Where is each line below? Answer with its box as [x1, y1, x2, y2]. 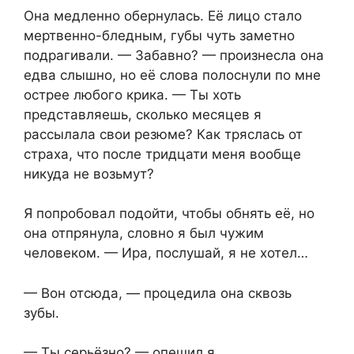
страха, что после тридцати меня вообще [24, 145, 301, 162]
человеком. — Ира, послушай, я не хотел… [24, 245, 308, 262]
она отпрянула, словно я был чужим [24, 225, 264, 242]
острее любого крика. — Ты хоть [24, 86, 241, 103]
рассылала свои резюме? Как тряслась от [24, 126, 303, 142]
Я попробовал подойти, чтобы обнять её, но [24, 205, 314, 222]
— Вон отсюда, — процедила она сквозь [24, 284, 292, 301]
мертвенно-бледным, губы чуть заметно [24, 27, 295, 43]
